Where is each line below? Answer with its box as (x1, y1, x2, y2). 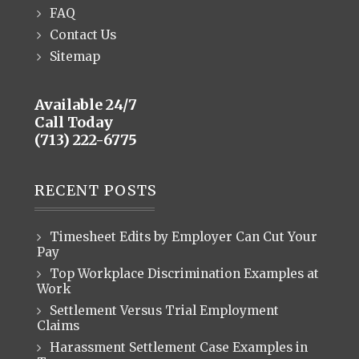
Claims (36, 318, 79, 333)
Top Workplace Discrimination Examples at (49, 266, 319, 281)
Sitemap (49, 49, 100, 64)
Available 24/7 (34, 95, 137, 114)
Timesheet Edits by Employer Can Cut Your (49, 229, 317, 244)
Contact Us (49, 27, 116, 42)
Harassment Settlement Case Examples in (49, 340, 308, 355)
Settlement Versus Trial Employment (49, 303, 279, 318)
